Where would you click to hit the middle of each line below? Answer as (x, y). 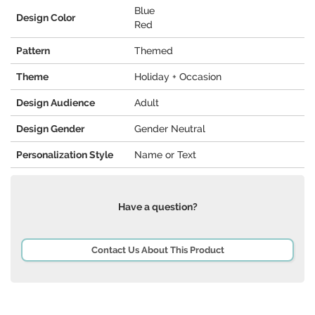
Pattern (33, 51)
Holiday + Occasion (178, 77)
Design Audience (56, 103)
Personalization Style (65, 155)
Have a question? (157, 207)
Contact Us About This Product (157, 250)
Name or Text (165, 155)
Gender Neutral (170, 129)
